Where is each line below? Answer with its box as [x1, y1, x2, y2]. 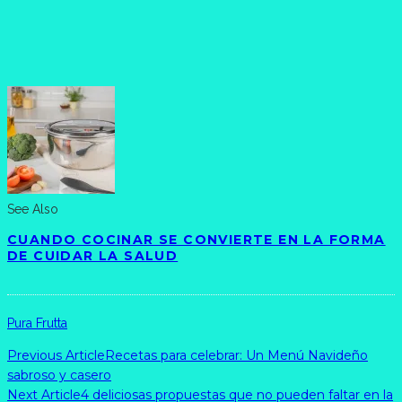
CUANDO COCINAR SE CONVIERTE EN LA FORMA [7, 232, 386, 249]
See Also [7, 202, 58, 217]
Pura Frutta [7, 316, 67, 331]
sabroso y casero [7, 367, 111, 384]
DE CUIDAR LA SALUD [7, 248, 179, 265]
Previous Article [7, 347, 105, 364]
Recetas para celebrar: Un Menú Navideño [105, 347, 368, 364]
